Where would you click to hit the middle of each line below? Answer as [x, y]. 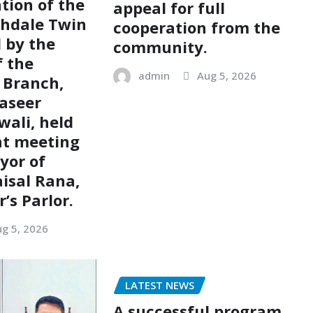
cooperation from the [196, 28]
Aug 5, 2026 [226, 76]
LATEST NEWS [159, 285]
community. [160, 47]
